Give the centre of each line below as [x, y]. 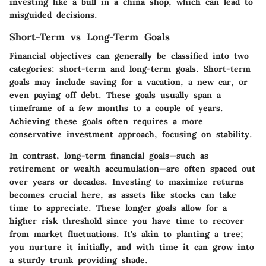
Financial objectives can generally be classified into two [129, 56]
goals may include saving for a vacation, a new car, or [129, 82]
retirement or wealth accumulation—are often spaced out [132, 169]
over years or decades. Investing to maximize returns [127, 182]
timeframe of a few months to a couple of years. [116, 108]
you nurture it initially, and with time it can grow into [132, 247]
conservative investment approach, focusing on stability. [131, 134]
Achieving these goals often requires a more [106, 121]
